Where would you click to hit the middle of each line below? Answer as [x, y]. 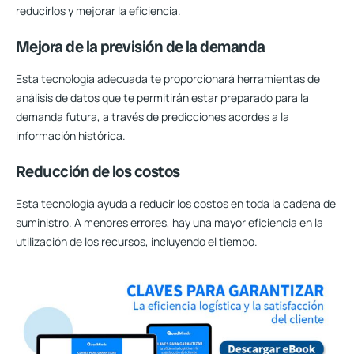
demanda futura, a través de [88, 116]
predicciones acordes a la [225, 116]
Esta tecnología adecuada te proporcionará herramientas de [168, 78]
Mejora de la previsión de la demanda [141, 46]
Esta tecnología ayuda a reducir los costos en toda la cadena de [176, 203]
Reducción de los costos [98, 171]
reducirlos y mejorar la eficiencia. [98, 10]
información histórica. [71, 135]
